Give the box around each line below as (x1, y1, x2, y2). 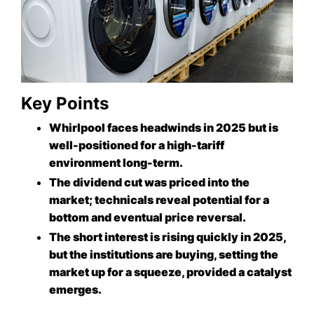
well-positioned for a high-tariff (49, 137, 224, 152)
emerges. (49, 282, 102, 297)
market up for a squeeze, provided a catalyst (49, 265, 292, 280)
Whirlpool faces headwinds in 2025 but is (49, 120, 278, 135)
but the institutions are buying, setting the (49, 247, 278, 262)
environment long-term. (49, 155, 183, 170)
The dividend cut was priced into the (49, 175, 250, 189)
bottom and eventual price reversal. (49, 210, 246, 224)
